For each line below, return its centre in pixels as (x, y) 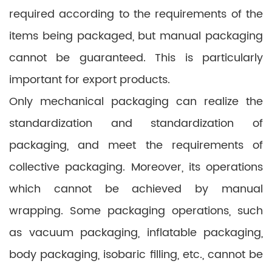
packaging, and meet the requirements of (136, 145)
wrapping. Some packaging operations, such (136, 211)
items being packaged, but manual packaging (136, 36)
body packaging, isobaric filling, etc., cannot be (136, 255)
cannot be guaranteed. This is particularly (136, 58)
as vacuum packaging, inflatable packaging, (136, 233)
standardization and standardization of (136, 124)
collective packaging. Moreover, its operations (136, 167)
